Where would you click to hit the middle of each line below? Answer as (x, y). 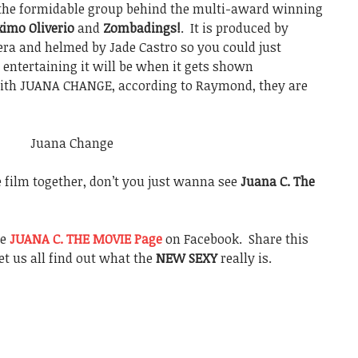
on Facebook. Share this (235, 239)
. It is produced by (235, 28)
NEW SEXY (187, 258)
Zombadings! (142, 28)
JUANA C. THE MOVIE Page (86, 239)
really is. (245, 258)
